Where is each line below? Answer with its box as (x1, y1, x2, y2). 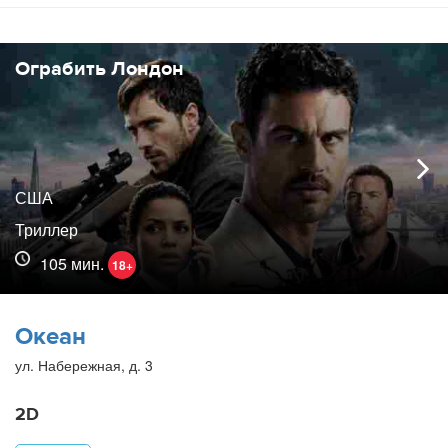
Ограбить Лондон (15, 56, 184, 82)
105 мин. (40, 252, 108, 276)
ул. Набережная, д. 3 (15, 355, 153, 376)
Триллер (15, 218, 78, 242)
